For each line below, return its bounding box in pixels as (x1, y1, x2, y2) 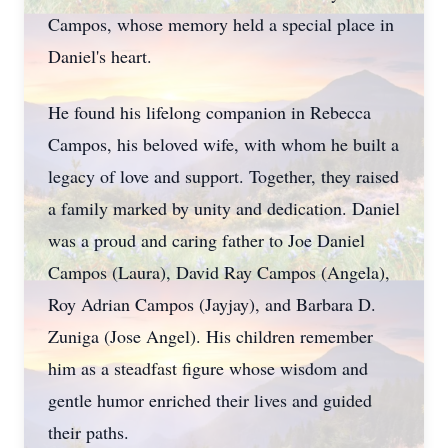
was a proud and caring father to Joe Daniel (48, 228, 365, 252)
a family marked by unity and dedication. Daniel (48, 196, 400, 220)
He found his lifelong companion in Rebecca (48, 100, 371, 124)
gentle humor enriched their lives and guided (48, 388, 372, 412)
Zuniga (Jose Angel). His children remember (48, 324, 373, 348)
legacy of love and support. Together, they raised (48, 164, 399, 188)
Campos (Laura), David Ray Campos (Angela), (48, 260, 390, 284)
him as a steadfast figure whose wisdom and (48, 356, 368, 380)
